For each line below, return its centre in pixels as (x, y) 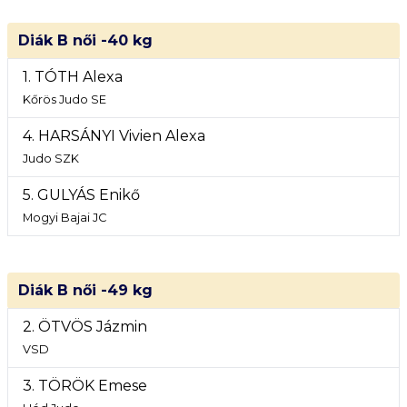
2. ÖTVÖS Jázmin (85, 327)
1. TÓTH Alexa (73, 77)
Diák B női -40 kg (85, 40)
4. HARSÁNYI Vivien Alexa (114, 136)
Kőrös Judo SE (65, 99)
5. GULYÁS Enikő (81, 195)
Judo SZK (51, 159)
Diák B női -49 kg (85, 290)
